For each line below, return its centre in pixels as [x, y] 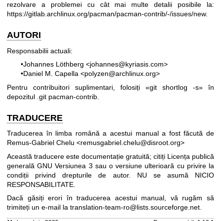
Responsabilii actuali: [40, 51]
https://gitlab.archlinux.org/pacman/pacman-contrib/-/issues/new [106, 14]
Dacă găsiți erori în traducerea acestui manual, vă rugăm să [110, 198]
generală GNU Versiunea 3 [50, 166]
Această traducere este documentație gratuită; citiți [87, 156]
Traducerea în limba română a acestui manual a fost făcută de [110, 133]
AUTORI [24, 35]
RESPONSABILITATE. [41, 184]
